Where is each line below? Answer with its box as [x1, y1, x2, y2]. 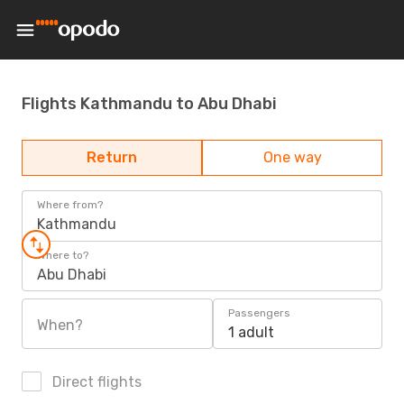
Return [87, 149, 137, 166]
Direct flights [49, 373, 142, 390]
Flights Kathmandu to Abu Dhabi [22, 93, 277, 114]
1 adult [228, 324, 274, 341]
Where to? [37, 249, 88, 262]
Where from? [37, 198, 103, 211]
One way [262, 149, 322, 166]
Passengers [228, 307, 290, 319]
